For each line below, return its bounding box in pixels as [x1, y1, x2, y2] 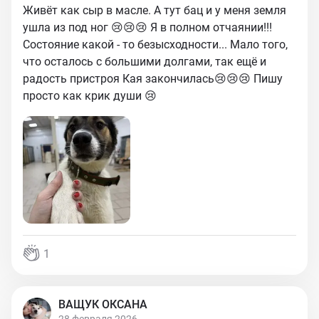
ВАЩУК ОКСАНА [58, 298, 147, 311]
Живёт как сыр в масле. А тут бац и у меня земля [23, 4, 286, 17]
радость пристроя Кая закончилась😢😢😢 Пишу [23, 72, 283, 85]
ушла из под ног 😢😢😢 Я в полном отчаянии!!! [23, 21, 272, 34]
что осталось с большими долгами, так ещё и [23, 55, 266, 68]
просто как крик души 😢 [23, 89, 157, 103]
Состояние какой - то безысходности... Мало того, [23, 38, 288, 51]
